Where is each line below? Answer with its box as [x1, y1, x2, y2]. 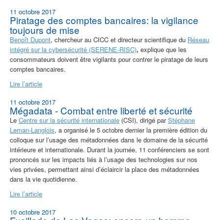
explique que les [138, 45, 187, 55]
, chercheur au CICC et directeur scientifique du [51, 35, 188, 45]
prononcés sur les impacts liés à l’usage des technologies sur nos [10, 155, 197, 165]
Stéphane [168, 115, 195, 125]
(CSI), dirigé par [119, 115, 168, 125]
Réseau [188, 35, 209, 45]
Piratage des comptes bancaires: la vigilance [10, 13, 198, 27]
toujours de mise [10, 23, 80, 37]
